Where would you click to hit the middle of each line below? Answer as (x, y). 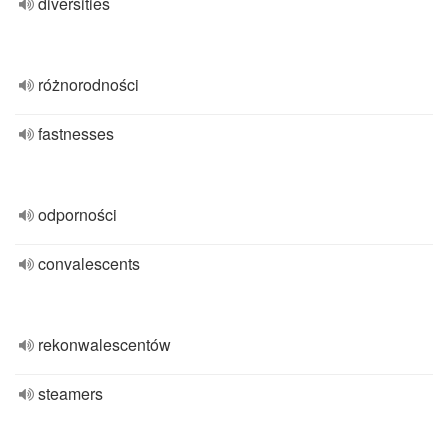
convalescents (89, 263)
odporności (77, 214)
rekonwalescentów (104, 344)
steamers (70, 393)
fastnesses (76, 133)
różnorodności (88, 84)
